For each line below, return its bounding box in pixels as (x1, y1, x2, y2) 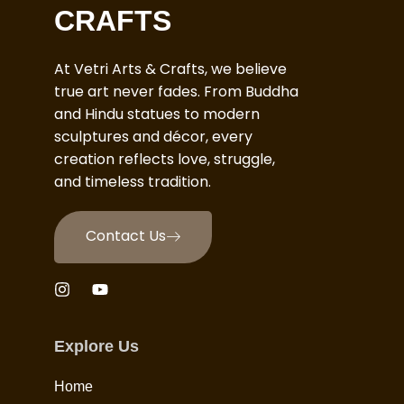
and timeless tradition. (54, 171, 211, 193)
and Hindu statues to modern (54, 104, 260, 125)
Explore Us (54, 337, 139, 356)
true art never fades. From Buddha (54, 81, 298, 103)
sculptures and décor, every (54, 126, 252, 148)
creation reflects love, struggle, (54, 149, 275, 170)
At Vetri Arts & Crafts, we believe (54, 59, 287, 80)
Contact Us (86, 225, 166, 247)
